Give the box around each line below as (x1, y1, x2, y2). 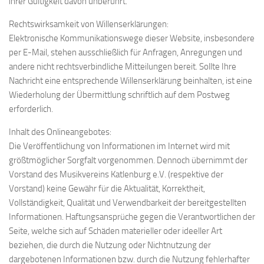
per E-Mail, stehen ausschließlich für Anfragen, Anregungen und (9, 47, 242, 58)
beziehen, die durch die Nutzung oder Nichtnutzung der (9, 240, 211, 250)
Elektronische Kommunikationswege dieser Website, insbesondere (9, 33, 255, 44)
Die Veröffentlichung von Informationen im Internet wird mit (9, 141, 230, 151)
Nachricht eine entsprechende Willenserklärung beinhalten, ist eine (9, 75, 252, 86)
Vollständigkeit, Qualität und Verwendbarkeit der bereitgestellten (9, 197, 246, 208)
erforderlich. (9, 104, 53, 114)
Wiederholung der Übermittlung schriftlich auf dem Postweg (9, 90, 230, 100)
